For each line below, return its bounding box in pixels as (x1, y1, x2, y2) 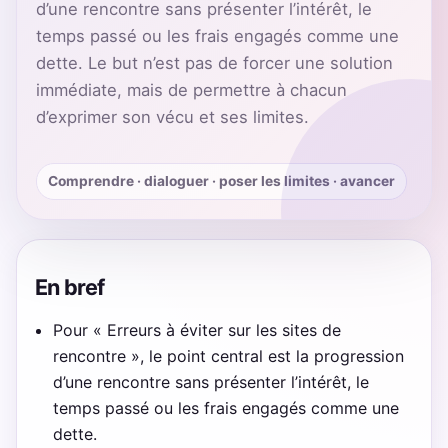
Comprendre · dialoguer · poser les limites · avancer (48, 173, 396, 190)
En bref (34, 273, 105, 300)
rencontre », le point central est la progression (53, 345, 405, 366)
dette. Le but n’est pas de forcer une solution (35, 52, 393, 73)
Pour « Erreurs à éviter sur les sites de (53, 319, 342, 340)
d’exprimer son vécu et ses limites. (35, 106, 309, 127)
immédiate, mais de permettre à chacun (35, 79, 347, 100)
